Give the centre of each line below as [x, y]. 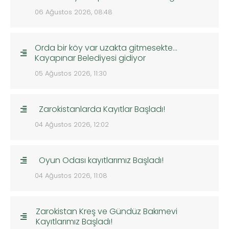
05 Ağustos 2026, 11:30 [71, 73]
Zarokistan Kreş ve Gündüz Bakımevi [107, 211]
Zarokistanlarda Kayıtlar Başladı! [102, 109]
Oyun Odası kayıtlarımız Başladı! [101, 160]
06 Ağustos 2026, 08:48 [74, 12]
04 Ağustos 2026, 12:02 [72, 124]
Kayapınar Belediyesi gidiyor [90, 58]
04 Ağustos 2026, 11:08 [71, 175]
